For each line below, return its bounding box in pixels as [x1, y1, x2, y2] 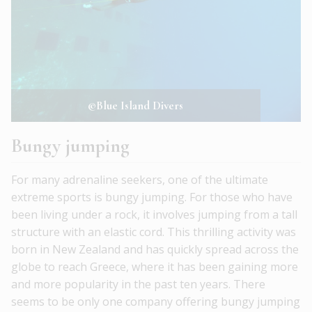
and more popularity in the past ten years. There [11, 276, 265, 292]
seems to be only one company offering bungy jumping [11, 294, 300, 310]
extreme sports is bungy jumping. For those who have [11, 189, 292, 205]
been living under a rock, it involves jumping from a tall [11, 207, 297, 223]
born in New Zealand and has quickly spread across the [11, 242, 299, 258]
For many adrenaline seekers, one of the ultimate [11, 172, 268, 188]
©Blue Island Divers [88, 98, 184, 114]
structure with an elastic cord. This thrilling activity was [11, 224, 296, 240]
